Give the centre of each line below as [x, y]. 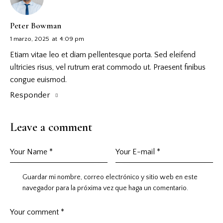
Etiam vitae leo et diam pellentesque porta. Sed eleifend [103, 55]
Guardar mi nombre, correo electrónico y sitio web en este [110, 177]
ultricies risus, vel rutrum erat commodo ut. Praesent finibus [108, 67]
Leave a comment [51, 127]
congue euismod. [38, 79]
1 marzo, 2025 [30, 39]
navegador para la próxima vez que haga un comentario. [106, 188]
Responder [30, 95]
